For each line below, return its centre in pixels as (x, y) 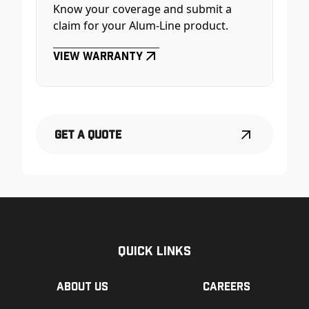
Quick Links (154, 250)
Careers (227, 286)
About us (82, 286)
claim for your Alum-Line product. (141, 26)
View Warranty (98, 56)
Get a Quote (88, 134)
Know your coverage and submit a (143, 9)
